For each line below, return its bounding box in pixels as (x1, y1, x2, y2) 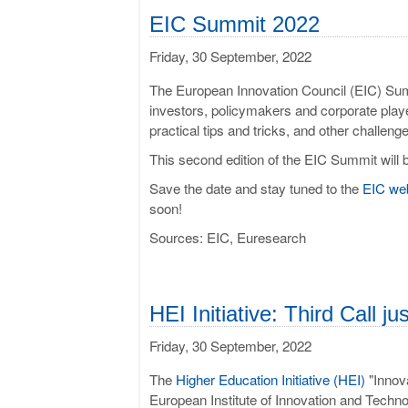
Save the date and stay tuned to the (149, 178, 362, 198)
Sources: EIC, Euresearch (149, 227, 306, 247)
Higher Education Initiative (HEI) (176, 369, 365, 389)
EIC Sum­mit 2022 (149, 11, 320, 36)
